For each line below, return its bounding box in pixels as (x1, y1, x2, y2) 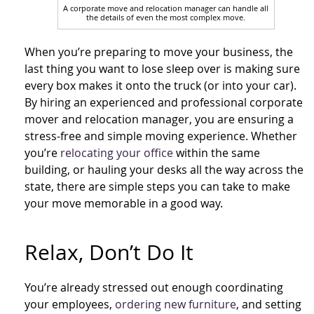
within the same (173, 145, 260, 161)
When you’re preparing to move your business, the (25, 44, 293, 60)
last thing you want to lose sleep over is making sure (25, 61, 300, 77)
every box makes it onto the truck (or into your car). (25, 78, 296, 94)
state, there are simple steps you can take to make (25, 179, 290, 195)
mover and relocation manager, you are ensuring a (25, 111, 294, 128)
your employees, (25, 296, 112, 313)
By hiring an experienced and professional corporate (25, 95, 303, 111)
